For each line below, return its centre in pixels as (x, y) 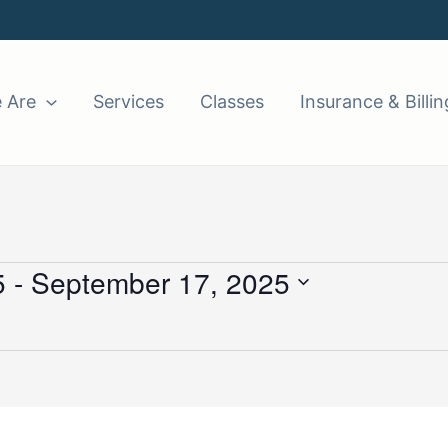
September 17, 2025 (160, 281)
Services (128, 102)
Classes (231, 102)
